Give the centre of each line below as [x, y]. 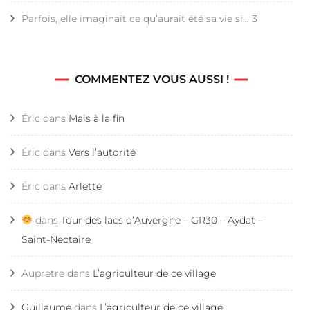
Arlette [85, 186]
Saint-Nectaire [56, 239]
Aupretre [43, 273]
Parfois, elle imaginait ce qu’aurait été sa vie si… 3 [139, 18]
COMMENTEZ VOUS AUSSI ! [152, 79]
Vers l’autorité [102, 152]
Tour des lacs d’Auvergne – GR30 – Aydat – [162, 220]
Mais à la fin [97, 118]
